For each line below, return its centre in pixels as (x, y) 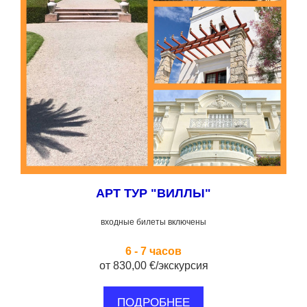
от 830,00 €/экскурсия (153, 266)
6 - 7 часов (153, 251)
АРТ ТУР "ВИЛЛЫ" (153, 194)
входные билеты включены (153, 222)
